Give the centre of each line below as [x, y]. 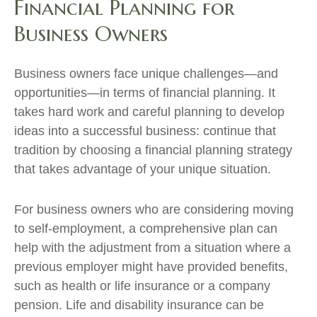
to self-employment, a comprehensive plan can [146, 229]
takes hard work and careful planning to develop [149, 112]
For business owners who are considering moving [154, 209]
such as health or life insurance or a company [142, 286]
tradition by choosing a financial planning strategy [153, 150]
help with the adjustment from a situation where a [152, 248]
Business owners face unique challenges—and [146, 74]
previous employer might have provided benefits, [151, 267]
